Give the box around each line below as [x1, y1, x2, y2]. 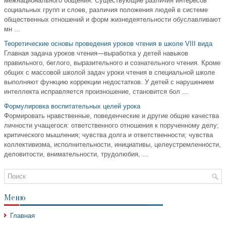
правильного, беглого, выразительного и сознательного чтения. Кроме [4, 59, 220, 67]
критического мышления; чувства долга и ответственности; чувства [4, 131, 213, 139]
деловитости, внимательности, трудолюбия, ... [4, 150, 148, 158]
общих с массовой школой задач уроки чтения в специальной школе [4, 69, 215, 77]
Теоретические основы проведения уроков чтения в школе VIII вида [4, 40, 212, 48]
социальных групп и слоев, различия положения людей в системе [4, 6, 208, 14]
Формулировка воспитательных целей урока [4, 102, 140, 110]
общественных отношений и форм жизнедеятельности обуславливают [4, 16, 221, 24]
